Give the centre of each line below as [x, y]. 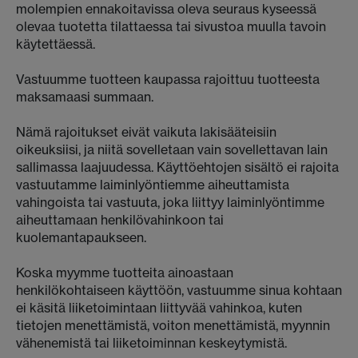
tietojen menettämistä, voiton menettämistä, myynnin [173, 325]
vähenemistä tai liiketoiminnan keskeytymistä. [151, 343]
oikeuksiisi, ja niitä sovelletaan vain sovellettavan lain [172, 149]
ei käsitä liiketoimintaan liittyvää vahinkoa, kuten [159, 308]
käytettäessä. [56, 44]
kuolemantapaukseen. [81, 237]
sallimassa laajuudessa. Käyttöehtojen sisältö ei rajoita [177, 167]
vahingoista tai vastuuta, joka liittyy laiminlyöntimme [170, 202]
